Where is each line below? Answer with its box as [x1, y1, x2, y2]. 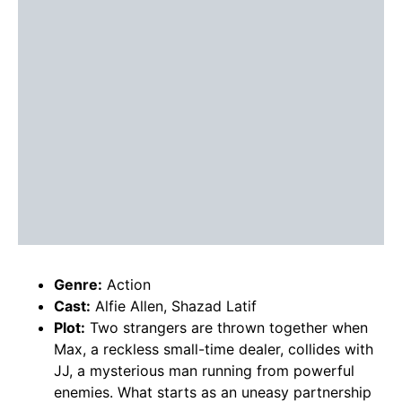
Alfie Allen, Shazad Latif [91, 297, 257, 316]
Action [102, 275, 151, 294]
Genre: [54, 275, 102, 294]
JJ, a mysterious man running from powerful [54, 362, 354, 380]
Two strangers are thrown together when [85, 319, 368, 337]
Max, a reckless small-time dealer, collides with [54, 340, 373, 359]
